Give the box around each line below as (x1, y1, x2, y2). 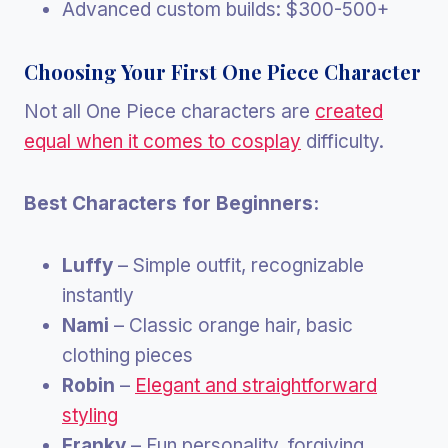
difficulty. (301, 129, 384, 153)
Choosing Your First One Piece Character (24, 57, 421, 85)
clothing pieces (62, 343, 193, 367)
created (315, 99, 383, 123)
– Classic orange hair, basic (109, 313, 353, 337)
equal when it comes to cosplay (24, 129, 301, 153)
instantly (62, 283, 134, 307)
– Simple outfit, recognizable (113, 253, 364, 277)
